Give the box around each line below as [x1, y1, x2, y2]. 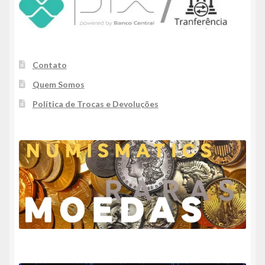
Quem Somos [32, 79, 85, 90]
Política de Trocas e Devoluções [32, 99, 159, 109]
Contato [32, 60, 67, 70]
